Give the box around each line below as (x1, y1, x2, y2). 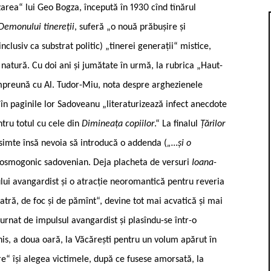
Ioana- (192, 157, 217, 168)
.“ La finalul (154, 119, 200, 129)
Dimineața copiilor (82, 119, 154, 129)
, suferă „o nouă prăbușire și (74, 22, 186, 32)
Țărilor (200, 119, 225, 129)
